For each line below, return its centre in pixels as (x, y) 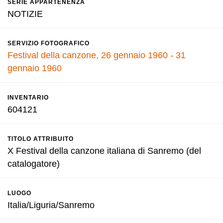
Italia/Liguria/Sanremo (51, 205)
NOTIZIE (25, 14)
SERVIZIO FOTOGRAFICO (49, 43)
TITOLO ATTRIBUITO (41, 139)
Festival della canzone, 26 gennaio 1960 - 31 (97, 55)
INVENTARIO (28, 98)
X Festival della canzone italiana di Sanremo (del (104, 151)
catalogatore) (34, 164)
